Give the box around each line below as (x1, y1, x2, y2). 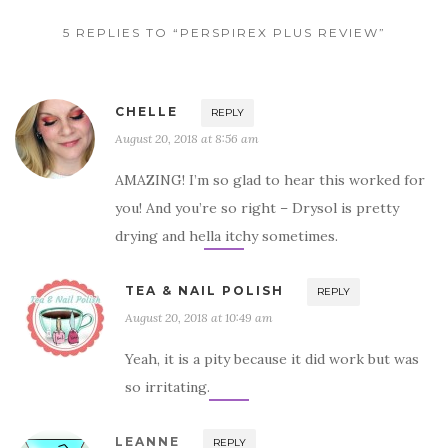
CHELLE (115, 103, 178, 119)
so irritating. (125, 377, 210, 396)
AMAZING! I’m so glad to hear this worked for (115, 170, 425, 189)
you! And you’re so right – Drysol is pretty (115, 198, 399, 217)
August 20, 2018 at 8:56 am (115, 130, 259, 146)
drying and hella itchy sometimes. (115, 226, 338, 245)
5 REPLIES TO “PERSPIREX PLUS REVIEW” (62, 24, 386, 40)
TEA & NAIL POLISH (125, 282, 284, 298)
